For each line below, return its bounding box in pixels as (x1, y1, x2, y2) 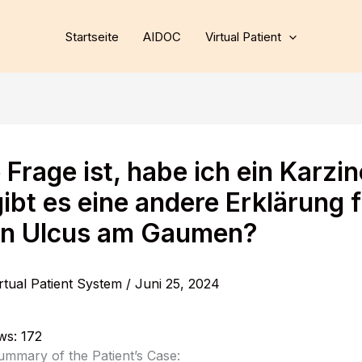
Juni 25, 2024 (135, 276, 220, 293)
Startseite (65, 28, 119, 44)
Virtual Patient (205, 28, 281, 44)
